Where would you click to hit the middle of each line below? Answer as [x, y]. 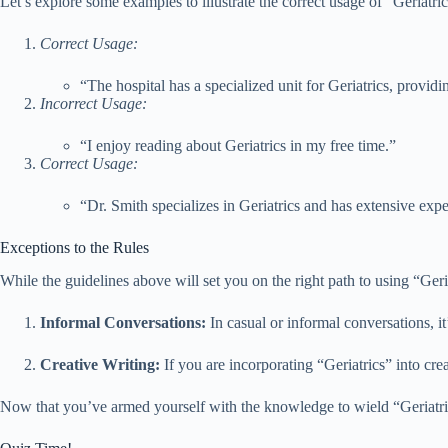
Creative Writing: [100, 364]
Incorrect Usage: [93, 103]
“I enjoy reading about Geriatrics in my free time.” [238, 145]
